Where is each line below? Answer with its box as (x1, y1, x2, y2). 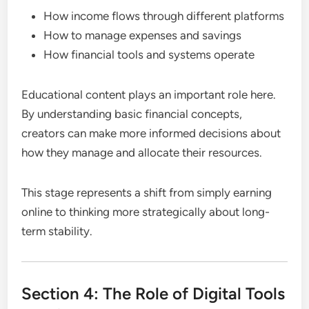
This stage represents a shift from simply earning (21, 185, 272, 199)
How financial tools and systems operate (43, 47, 255, 61)
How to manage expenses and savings (43, 28, 242, 42)
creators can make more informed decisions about (21, 126, 281, 140)
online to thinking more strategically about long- (21, 204, 270, 219)
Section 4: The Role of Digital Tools (21, 283, 286, 303)
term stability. (21, 223, 93, 238)
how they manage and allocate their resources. (21, 145, 263, 159)
